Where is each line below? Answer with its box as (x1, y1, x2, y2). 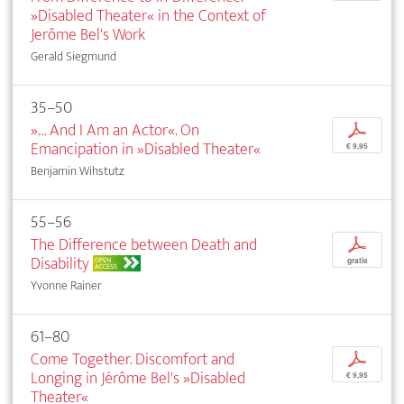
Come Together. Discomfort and (31, 344, 234, 373)
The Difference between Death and (31, 230, 257, 259)
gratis (346, 254, 368, 266)
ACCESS (95, 260, 117, 272)
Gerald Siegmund (31, 45, 116, 67)
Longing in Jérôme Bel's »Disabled (31, 363, 245, 392)
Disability (31, 249, 89, 278)
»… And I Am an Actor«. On (31, 115, 199, 144)
